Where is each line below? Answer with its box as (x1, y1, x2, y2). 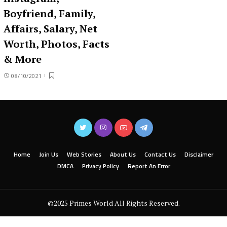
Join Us (39, 149, 58, 159)
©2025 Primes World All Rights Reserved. (47, 198, 180, 208)
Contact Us (144, 149, 176, 159)
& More (4, 52, 42, 66)
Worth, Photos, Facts (4, 36, 109, 51)
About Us (110, 149, 136, 159)
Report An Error (127, 161, 170, 171)
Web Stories (67, 149, 101, 159)
